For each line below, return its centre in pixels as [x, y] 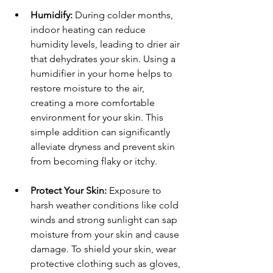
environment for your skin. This [98, 117]
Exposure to [135, 190]
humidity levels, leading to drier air [106, 44]
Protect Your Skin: [69, 190]
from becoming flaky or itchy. [94, 161]
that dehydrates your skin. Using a [104, 58]
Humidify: [51, 15]
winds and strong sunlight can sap [105, 219]
